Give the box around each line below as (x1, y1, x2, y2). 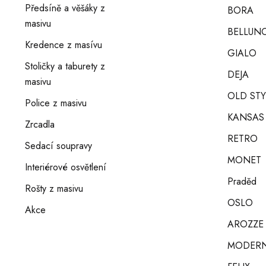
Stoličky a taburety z (25, 59, 105, 73)
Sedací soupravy (25, 139, 92, 153)
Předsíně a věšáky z (25, 1, 105, 15)
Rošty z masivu (25, 182, 83, 195)
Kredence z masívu (25, 38, 102, 52)
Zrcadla (25, 118, 55, 131)
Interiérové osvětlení (25, 160, 106, 174)
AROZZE (227, 217, 264, 231)
